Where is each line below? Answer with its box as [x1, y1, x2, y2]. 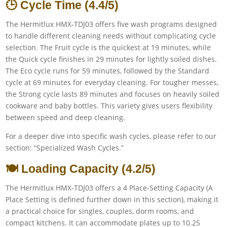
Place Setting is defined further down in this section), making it [6, 194, 219, 204]
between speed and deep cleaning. [6, 112, 126, 122]
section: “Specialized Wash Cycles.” [6, 142, 124, 153]
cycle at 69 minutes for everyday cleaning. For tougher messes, [6, 77, 219, 87]
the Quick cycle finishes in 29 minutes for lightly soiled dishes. [6, 54, 217, 64]
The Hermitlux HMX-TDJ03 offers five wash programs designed [6, 19, 217, 29]
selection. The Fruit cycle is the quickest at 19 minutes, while [6, 42, 211, 52]
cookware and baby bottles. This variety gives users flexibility [6, 100, 213, 110]
